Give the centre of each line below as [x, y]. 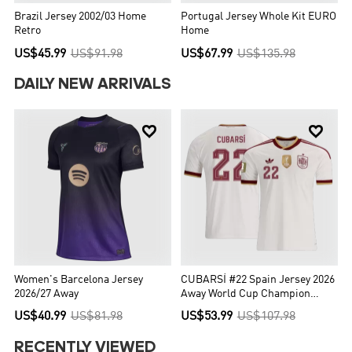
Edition [198, 308]
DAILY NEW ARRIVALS [93, 85]
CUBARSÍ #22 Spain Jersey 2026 [258, 280]
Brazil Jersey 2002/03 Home [81, 17]
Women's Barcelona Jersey [79, 280]
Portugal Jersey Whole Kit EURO [258, 17]
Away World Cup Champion [246, 294]
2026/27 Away [47, 294]
